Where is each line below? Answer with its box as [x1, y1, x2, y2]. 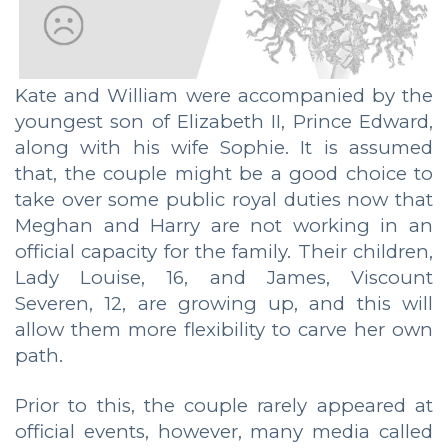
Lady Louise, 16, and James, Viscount [15, 266, 433, 290]
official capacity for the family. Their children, [15, 240, 433, 264]
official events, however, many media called [15, 420, 433, 444]
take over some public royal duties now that [15, 188, 433, 212]
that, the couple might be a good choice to [15, 162, 433, 186]
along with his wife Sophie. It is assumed [15, 136, 433, 160]
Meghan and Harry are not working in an [15, 214, 433, 238]
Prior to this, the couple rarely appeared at [15, 394, 433, 418]
